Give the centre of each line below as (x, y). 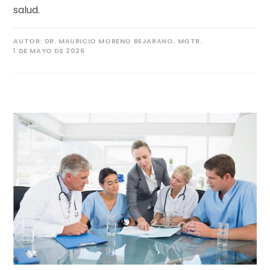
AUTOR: (28, 41)
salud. (27, 10)
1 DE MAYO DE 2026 (49, 50)
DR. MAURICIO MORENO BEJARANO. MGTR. (122, 41)
